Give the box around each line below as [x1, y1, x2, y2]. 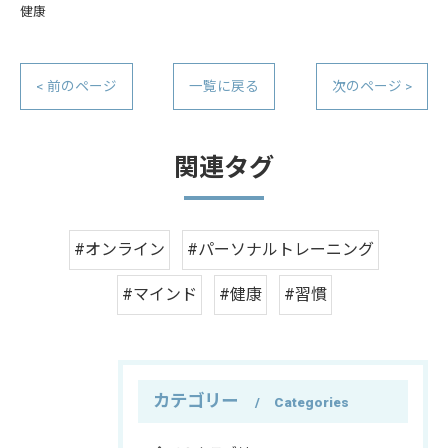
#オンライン [74, 239, 165, 259]
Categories [274, 393, 349, 410]
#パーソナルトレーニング [187, 239, 374, 259]
